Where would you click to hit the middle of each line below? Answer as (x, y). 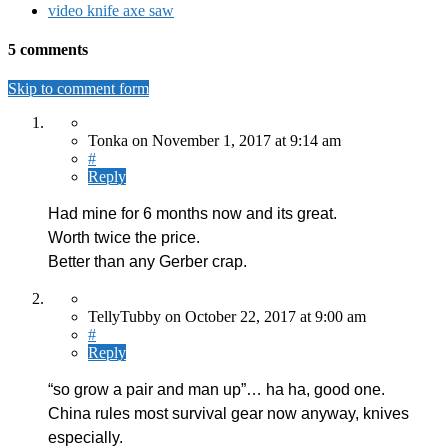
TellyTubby (124, 317)
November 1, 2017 (213, 141)
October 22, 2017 (242, 317)
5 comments (48, 50)
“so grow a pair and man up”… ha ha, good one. (216, 390)
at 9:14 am (308, 141)
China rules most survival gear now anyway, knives (228, 414)
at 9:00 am (333, 317)
